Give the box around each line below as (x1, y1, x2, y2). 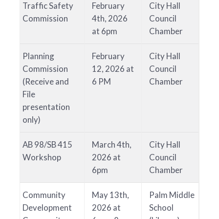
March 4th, (92, 139, 131, 150)
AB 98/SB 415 (22, 139, 72, 150)
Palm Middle (149, 190, 195, 200)
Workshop (22, 152, 61, 163)
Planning (22, 51, 54, 62)
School (149, 202, 174, 213)
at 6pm (92, 26, 117, 37)
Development (22, 202, 72, 213)
